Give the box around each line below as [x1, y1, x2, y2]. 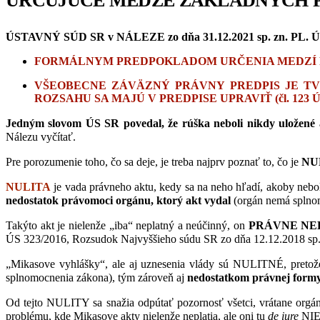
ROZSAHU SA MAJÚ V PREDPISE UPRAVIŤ [34, 91, 275, 104]
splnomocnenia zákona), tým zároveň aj [6, 271, 187, 284]
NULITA [6, 180, 51, 193]
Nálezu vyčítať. [6, 130, 76, 143]
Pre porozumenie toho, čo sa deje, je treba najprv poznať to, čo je [6, 155, 301, 168]
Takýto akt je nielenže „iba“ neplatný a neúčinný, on [6, 219, 249, 231]
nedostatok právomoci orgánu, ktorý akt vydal [6, 194, 234, 206]
